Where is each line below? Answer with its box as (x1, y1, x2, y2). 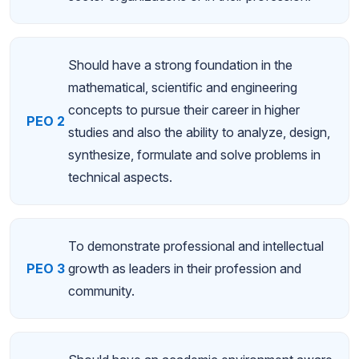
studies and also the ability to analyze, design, (68, 123, 330, 140)
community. (68, 282, 135, 299)
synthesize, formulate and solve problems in (68, 146, 321, 163)
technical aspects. (68, 168, 172, 185)
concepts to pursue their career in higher (68, 101, 300, 118)
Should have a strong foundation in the (68, 56, 292, 73)
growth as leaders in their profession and (68, 260, 301, 276)
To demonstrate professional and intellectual (68, 237, 324, 254)
